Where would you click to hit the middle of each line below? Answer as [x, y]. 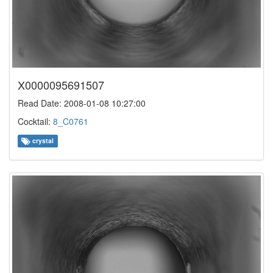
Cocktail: [35, 122]
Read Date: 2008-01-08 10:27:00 [82, 103]
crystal [42, 141]
